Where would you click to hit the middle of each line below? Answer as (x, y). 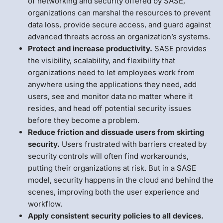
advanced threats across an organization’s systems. (119, 36)
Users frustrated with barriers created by (133, 144)
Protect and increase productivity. (90, 48)
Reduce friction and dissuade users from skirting (116, 132)
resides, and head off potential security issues (110, 108)
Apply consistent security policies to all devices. (116, 216)
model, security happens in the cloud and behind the (121, 180)
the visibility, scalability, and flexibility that (102, 60)
